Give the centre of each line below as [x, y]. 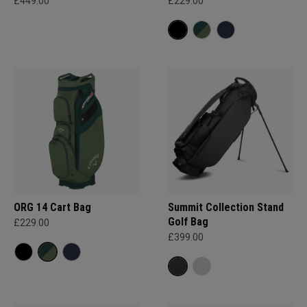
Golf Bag [188, 222]
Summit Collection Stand [226, 208]
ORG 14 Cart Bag [52, 208]
